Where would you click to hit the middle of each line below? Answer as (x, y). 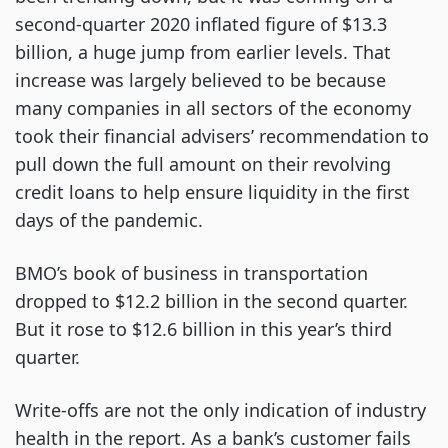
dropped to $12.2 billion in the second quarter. (211, 301)
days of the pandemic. (109, 220)
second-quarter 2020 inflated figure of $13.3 (201, 24)
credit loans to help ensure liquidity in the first (212, 192)
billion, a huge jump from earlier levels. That (203, 52)
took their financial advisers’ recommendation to (222, 136)
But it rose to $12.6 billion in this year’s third (203, 329)
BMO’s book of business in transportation (191, 273)
